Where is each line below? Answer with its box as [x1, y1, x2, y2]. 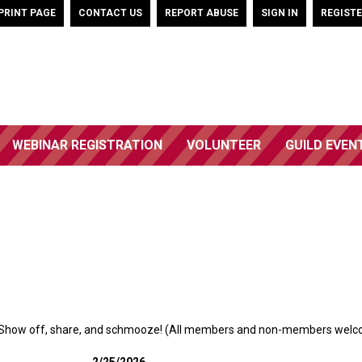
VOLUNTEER [187, 137, 261, 153]
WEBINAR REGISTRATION [12, 137, 162, 153]
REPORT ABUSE [165, 7, 238, 19]
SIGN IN [261, 7, 298, 19]
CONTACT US [78, 7, 142, 19]
